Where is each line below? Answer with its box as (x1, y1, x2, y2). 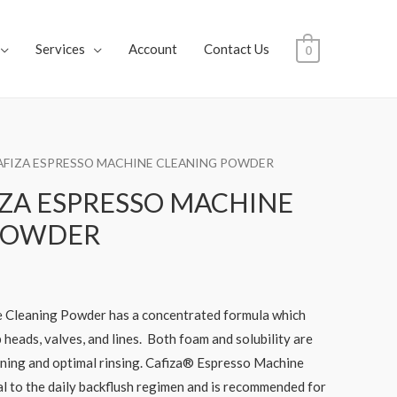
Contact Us (203, 41, 269, 57)
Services (35, 41, 85, 57)
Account (128, 41, 177, 57)
